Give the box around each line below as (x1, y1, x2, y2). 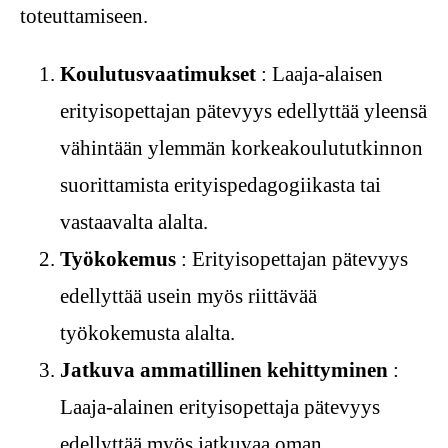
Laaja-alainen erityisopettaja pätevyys (60, 395, 380, 420)
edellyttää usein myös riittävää (60, 284, 317, 309)
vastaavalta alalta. (60, 210, 208, 235)
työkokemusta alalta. (60, 321, 235, 346)
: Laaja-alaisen (256, 62, 383, 87)
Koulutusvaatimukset (60, 62, 256, 87)
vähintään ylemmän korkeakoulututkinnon (60, 136, 423, 161)
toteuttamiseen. (20, 4, 148, 29)
